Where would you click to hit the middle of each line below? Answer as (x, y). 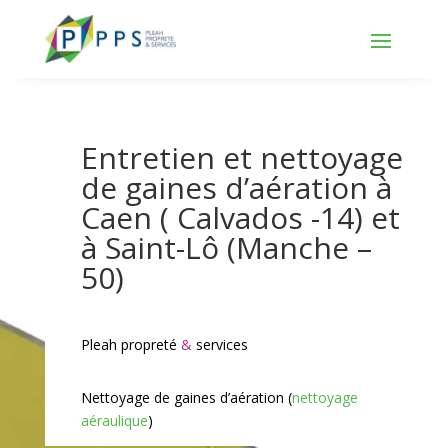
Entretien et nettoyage (241, 157)
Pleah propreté (128, 344)
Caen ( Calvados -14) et (240, 217)
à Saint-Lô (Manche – (226, 247)
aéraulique (114, 420)
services (221, 344)
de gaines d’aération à (236, 187)
